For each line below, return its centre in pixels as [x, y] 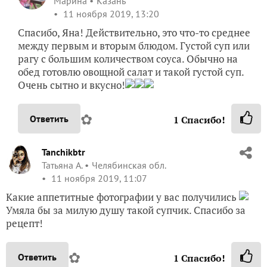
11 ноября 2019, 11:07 [98, 178]
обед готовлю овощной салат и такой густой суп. [131, 72]
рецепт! [24, 223]
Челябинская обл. [129, 165]
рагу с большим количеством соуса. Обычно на [128, 59]
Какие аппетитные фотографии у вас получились [122, 197]
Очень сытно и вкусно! [72, 85]
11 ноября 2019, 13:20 [110, 14]
